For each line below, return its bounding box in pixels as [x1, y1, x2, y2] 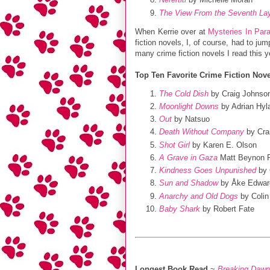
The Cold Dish [159, 89, 209, 98]
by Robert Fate [200, 204, 254, 213]
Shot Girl [159, 140, 190, 149]
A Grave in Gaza [159, 152, 218, 162]
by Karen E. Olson [190, 140, 257, 149]
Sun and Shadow [159, 178, 218, 188]
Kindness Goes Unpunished [159, 166, 256, 175]
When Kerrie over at [135, 27, 209, 36]
